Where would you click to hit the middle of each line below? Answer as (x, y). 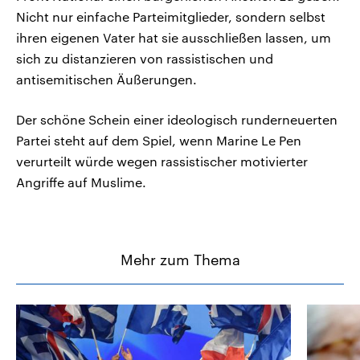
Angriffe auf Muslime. (81, 182)
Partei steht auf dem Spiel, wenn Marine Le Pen (159, 141)
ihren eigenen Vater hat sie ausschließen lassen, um (174, 38)
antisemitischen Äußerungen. (106, 80)
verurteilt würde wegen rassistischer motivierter (162, 162)
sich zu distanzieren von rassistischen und (145, 59)
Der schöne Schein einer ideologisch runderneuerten (177, 120)
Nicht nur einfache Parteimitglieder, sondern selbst (171, 17)
